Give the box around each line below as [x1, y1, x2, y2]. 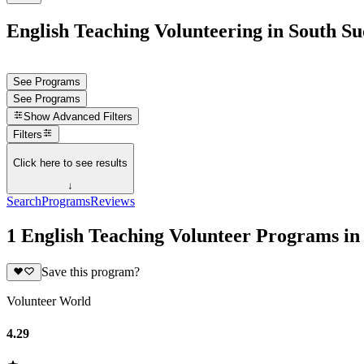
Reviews [90, 194, 135, 209]
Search [6, 194, 41, 209]
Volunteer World [6, 294, 91, 309]
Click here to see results [13, 156, 128, 169]
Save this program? [41, 265, 140, 279]
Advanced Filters [53, 110, 133, 123]
